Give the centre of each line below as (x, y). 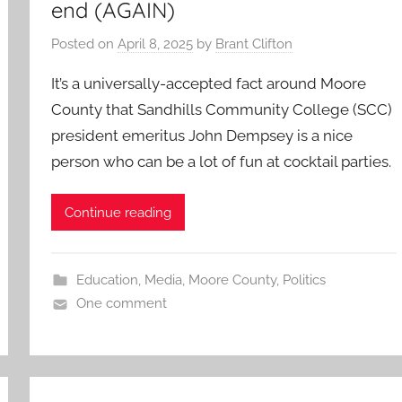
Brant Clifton (254, 44)
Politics (304, 280)
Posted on (85, 44)
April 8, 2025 (156, 44)
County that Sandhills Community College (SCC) (222, 109)
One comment (121, 304)
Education (107, 280)
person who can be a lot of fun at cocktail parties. (222, 161)
